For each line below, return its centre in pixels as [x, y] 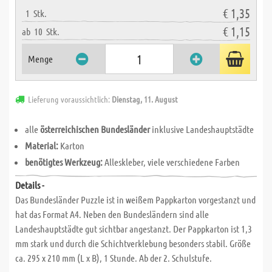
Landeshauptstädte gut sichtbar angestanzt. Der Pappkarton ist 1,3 [134, 229]
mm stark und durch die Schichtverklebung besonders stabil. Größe [133, 243]
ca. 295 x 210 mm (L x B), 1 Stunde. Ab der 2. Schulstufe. [114, 258]
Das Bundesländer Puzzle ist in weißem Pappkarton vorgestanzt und [135, 199]
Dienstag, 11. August [145, 99]
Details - [30, 185]
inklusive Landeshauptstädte [202, 129]
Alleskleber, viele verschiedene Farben [171, 162]
